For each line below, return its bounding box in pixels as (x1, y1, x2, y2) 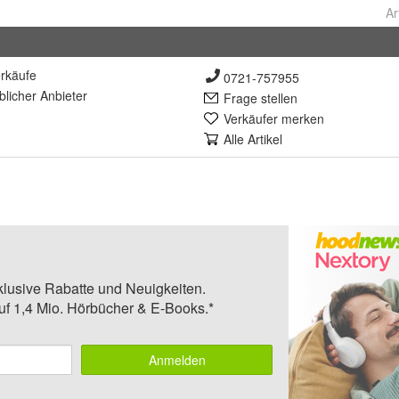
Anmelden (148, 351, 206, 370)
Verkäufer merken (224, 110, 324, 128)
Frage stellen (224, 89, 297, 108)
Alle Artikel (224, 130, 282, 149)
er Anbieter (25, 86, 87, 105)
